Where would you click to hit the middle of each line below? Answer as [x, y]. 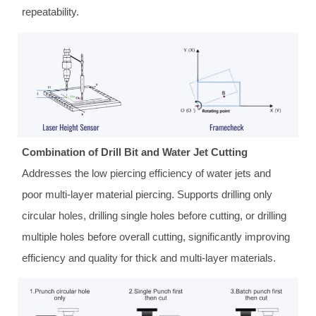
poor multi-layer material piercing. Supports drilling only [147, 194]
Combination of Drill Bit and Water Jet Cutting [135, 152]
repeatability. [51, 12]
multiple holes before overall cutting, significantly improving [156, 236]
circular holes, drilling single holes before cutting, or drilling [154, 215]
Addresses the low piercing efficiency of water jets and [147, 173]
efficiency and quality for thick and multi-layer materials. [149, 257]
